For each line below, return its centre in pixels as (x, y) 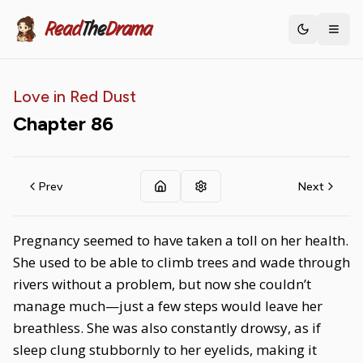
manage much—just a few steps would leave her (168, 306)
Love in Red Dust (75, 96)
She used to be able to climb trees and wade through (181, 262)
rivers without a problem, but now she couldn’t (162, 284)
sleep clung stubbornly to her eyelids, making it (165, 350)
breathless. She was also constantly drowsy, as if (167, 328)
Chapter (52, 124)
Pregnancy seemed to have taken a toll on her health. (181, 240)
